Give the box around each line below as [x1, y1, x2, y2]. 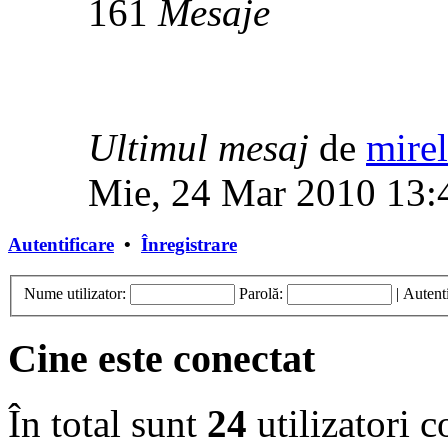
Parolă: [239, 284, 283, 302]
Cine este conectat [8, 336, 315, 382]
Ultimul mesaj [88, 126, 309, 170]
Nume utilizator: [24, 284, 126, 302]
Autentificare [8, 234, 114, 256]
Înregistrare [141, 234, 237, 256]
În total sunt [8, 401, 207, 445]
